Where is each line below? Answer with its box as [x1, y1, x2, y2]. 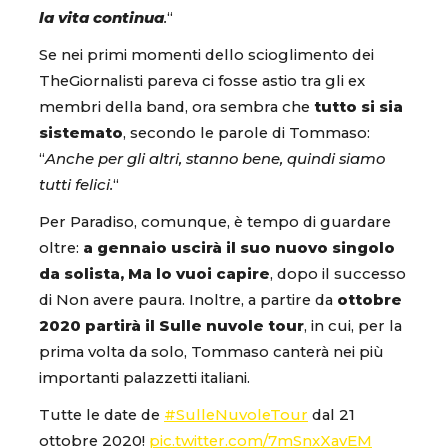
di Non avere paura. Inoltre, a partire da [39, 290, 337, 309]
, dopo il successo [270, 264, 406, 283]
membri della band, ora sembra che [39, 97, 314, 116]
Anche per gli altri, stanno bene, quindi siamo [45, 149, 385, 168]
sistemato [39, 123, 123, 142]
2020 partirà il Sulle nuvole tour [39, 316, 304, 335]
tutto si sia [314, 97, 403, 116]
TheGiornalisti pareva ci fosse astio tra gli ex [39, 71, 365, 90]
